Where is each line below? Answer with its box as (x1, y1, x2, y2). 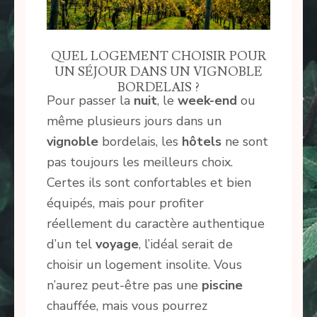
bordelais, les (98, 133, 182, 151)
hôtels (182, 133, 221, 151)
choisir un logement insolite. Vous (47, 256, 242, 274)
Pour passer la (47, 92, 134, 110)
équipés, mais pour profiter (47, 195, 204, 212)
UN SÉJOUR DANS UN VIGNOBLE (54, 64, 263, 81)
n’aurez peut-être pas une (47, 277, 202, 294)
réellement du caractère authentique (47, 215, 265, 233)
